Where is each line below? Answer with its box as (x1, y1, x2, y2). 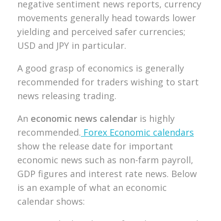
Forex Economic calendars (81, 126, 194, 138)
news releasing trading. (17, 89, 116, 102)
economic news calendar (31, 112, 137, 124)
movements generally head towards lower (17, 11, 196, 24)
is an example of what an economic (17, 181, 167, 193)
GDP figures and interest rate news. (17, 167, 171, 180)
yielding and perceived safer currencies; (17, 25, 185, 37)
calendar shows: (17, 195, 85, 207)
